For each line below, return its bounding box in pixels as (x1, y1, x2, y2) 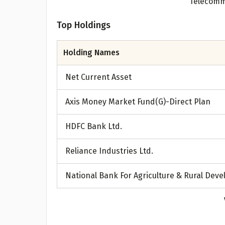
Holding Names (63, 48, 120, 57)
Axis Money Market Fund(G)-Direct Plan (65, 97, 210, 106)
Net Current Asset (65, 72, 132, 82)
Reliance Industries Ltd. (65, 146, 153, 156)
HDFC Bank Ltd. (65, 122, 122, 131)
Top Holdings (57, 20, 110, 31)
